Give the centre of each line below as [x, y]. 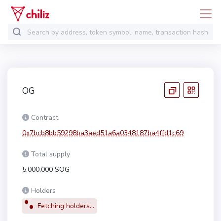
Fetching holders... [65, 206]
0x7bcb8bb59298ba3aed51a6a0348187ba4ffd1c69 [103, 133]
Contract [45, 117]
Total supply [51, 154]
